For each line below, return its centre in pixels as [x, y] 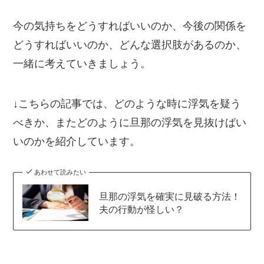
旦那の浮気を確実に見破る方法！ [169, 197]
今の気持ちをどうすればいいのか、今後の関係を [130, 26]
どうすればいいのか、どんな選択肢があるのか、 [130, 45]
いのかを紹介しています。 [77, 142]
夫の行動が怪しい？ [141, 209]
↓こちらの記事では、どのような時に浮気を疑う [127, 104]
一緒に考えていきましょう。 [82, 64]
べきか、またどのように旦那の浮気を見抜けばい [130, 123]
